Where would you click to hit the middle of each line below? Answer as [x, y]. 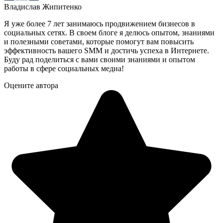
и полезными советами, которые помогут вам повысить [99, 42]
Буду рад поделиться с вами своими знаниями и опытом [100, 59]
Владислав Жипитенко [43, 7]
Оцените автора [31, 85]
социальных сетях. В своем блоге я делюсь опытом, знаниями [109, 33]
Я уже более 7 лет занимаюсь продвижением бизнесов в [100, 24]
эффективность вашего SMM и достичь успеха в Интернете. [107, 51]
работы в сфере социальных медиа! [64, 68]
